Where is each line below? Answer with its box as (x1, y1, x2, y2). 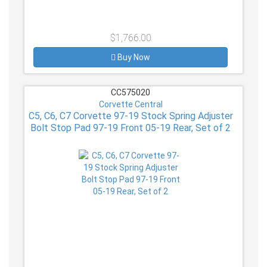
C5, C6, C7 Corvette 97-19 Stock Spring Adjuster (28, 110, 233, 122)
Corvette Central (98, 99, 163, 109)
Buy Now (117, 52, 150, 62)
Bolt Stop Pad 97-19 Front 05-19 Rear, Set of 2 (30, 122, 231, 133)
